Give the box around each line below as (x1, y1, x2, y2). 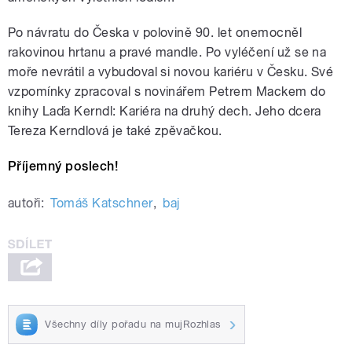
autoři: (8, 196, 45, 211)
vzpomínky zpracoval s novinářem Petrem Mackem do (8, 84, 326, 100)
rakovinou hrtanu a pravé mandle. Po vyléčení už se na (8, 45, 327, 60)
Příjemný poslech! (8, 159, 119, 174)
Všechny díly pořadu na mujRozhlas (45, 317, 222, 330)
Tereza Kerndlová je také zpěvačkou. (8, 123, 222, 139)
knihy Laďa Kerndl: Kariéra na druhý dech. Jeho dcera (8, 104, 321, 119)
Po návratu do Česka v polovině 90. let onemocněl (8, 25, 302, 41)
